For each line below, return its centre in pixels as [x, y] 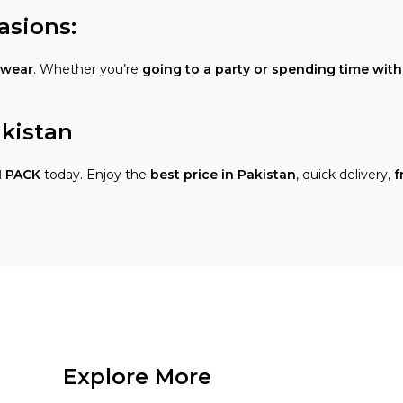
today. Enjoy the [95, 175]
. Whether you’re [88, 69]
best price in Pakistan [223, 175]
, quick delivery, [345, 175]
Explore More [137, 376]
